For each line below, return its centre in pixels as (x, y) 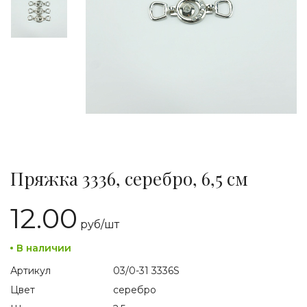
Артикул (30, 271)
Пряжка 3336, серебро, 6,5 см (129, 179)
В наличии (44, 248)
